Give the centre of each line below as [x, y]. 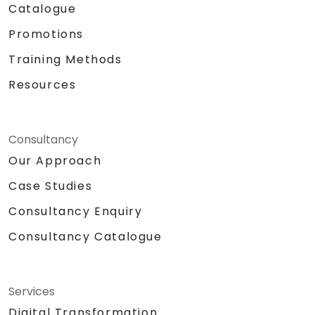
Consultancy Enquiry [76, 212]
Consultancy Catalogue [85, 237]
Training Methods [65, 59]
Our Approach [55, 160]
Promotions [46, 34]
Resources [43, 84]
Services [32, 292]
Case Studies [51, 186]
